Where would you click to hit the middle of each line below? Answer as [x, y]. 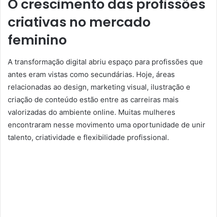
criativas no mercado [79, 22]
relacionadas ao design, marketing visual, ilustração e [99, 87]
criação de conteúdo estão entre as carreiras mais [93, 99]
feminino [37, 40]
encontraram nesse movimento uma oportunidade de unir [107, 124]
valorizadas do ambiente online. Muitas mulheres [92, 112]
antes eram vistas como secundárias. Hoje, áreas [91, 74]
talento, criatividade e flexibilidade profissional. [88, 137]
